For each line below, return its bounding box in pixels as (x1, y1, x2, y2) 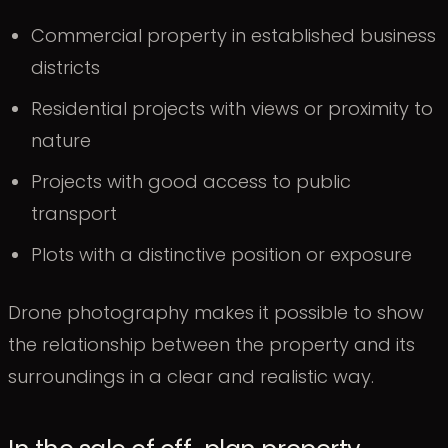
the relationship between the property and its (8, 331, 415, 357)
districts (31, 55, 101, 81)
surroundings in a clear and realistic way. (8, 363, 374, 389)
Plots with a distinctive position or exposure (31, 242, 413, 268)
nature (31, 128, 92, 154)
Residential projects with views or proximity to (31, 96, 434, 122)
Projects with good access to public (31, 169, 352, 195)
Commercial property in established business (31, 23, 437, 49)
